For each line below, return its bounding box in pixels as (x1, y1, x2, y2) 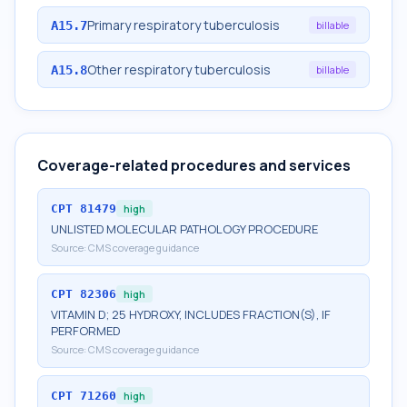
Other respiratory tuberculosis (87, 61, 271, 78)
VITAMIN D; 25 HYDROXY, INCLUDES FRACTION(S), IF (51, 306, 331, 323)
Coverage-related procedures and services (37, 155, 351, 175)
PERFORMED (51, 323, 120, 339)
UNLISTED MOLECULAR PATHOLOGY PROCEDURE (51, 221, 318, 237)
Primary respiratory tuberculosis (87, 16, 280, 34)
